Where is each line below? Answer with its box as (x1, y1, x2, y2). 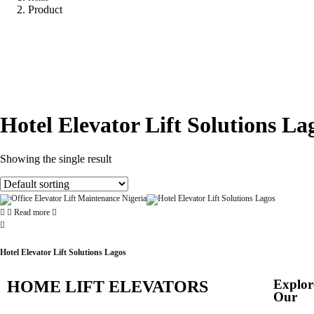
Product (28, 3, 62, 15)
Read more (14, 207, 50, 217)
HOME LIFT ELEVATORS (7, 278, 208, 296)
